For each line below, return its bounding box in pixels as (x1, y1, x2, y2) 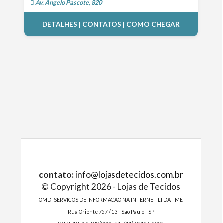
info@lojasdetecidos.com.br (75, 169, 183, 180)
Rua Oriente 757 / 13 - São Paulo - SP (67, 209, 154, 215)
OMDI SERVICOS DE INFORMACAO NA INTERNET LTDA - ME (39, 197, 183, 203)
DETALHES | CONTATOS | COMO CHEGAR (42, 20, 180, 29)
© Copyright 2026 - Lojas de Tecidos (41, 181, 181, 192)
